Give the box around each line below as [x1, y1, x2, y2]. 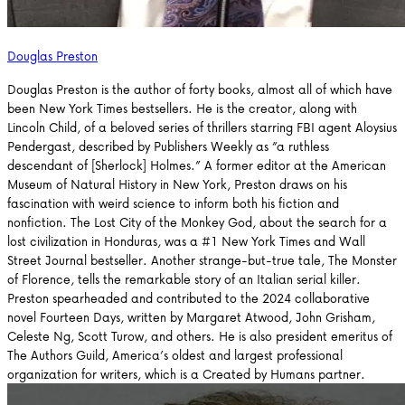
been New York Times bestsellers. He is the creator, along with [7, 98, 357, 118]
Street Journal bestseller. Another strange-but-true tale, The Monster [7, 250, 397, 269]
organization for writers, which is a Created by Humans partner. [7, 363, 365, 383]
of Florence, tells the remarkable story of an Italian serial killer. [7, 268, 361, 288]
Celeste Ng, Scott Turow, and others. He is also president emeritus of [7, 325, 392, 345]
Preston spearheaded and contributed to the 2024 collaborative [7, 287, 370, 307]
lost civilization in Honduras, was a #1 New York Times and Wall [7, 231, 365, 250]
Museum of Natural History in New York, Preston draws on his [7, 174, 347, 193]
